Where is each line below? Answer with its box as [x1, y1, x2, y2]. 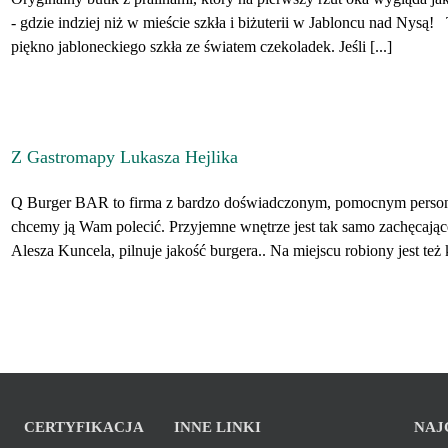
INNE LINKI [174, 419, 261, 435]
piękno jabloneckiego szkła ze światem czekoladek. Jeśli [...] [11, 38, 392, 55]
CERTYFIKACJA [24, 419, 144, 435]
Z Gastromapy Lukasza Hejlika [11, 147, 238, 167]
